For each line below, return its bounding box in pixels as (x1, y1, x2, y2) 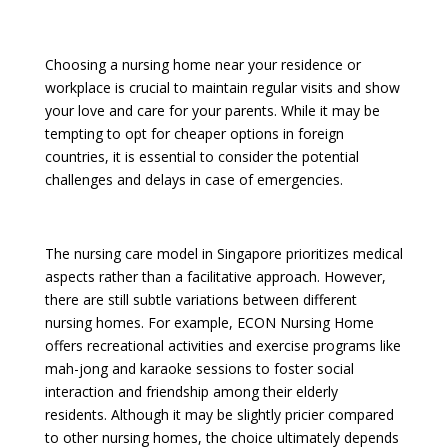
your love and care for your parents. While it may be (44, 101, 380, 120)
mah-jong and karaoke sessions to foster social (44, 359, 354, 378)
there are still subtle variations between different (44, 290, 357, 309)
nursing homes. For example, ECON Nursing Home (44, 313, 374, 332)
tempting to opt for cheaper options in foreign (44, 124, 344, 143)
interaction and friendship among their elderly (44, 382, 338, 401)
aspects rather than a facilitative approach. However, (44, 267, 386, 286)
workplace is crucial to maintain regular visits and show (44, 78, 400, 97)
